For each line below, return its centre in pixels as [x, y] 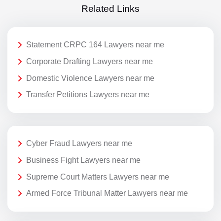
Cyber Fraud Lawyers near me [79, 144]
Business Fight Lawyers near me [83, 160]
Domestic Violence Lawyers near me [90, 78]
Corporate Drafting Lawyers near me [90, 61]
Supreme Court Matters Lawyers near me [98, 177]
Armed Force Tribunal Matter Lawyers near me [107, 193]
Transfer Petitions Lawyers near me [88, 95]
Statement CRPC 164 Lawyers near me [95, 45]
